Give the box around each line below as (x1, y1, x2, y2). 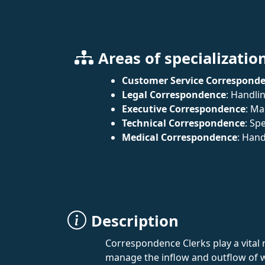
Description (91, 211, 179, 231)
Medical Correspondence (122, 131, 237, 144)
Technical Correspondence (122, 117, 245, 130)
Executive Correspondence (122, 102, 245, 115)
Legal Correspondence (122, 88, 226, 101)
